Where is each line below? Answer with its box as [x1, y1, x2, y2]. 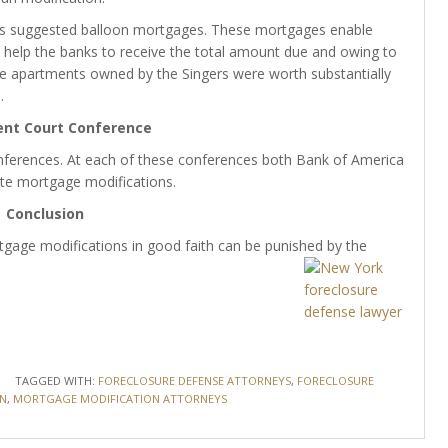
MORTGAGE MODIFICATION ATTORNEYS [12, 391, 227, 406]
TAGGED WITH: [14, 373, 98, 388]
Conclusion [5, 204, 84, 223]
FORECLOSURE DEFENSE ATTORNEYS [97, 373, 291, 388]
